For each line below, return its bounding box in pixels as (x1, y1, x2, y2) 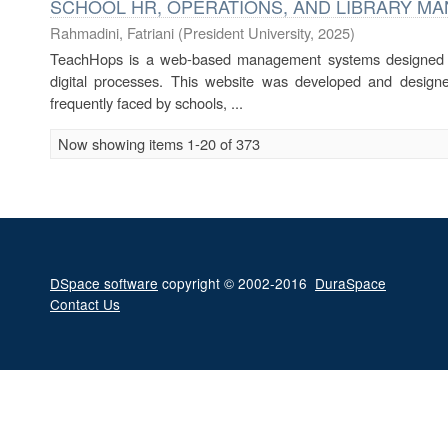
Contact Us (50, 294, 120, 314)
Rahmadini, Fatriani (50, 22, 174, 43)
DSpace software (50, 273, 158, 293)
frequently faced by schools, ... (50, 92, 243, 113)
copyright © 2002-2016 (158, 273, 315, 293)
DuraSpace (315, 273, 386, 293)
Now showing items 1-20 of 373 (58, 133, 260, 154)
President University (183, 22, 310, 43)
